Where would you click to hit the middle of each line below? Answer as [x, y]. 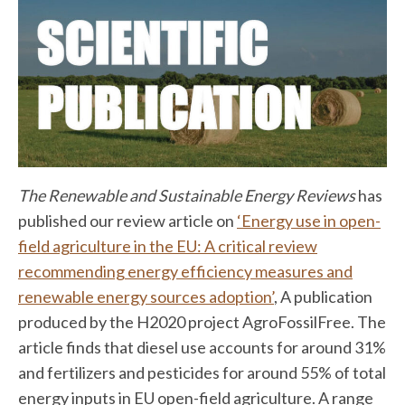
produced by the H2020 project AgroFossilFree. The [202, 321]
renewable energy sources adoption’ [146, 296]
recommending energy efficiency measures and [185, 271]
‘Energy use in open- [309, 220]
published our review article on [127, 220]
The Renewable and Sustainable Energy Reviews [188, 195]
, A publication [323, 296]
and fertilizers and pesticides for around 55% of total [202, 372]
